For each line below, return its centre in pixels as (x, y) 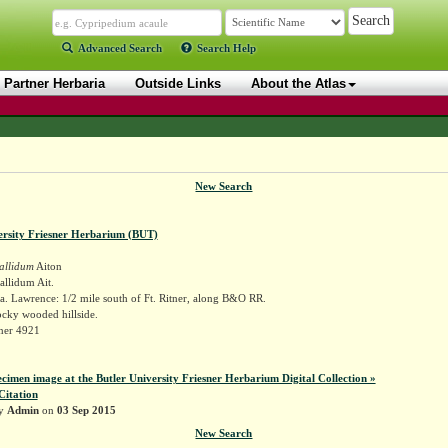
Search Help (226, 48)
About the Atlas (298, 83)
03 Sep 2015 (86, 409)
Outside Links (178, 83)
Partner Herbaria (54, 83)
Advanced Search (120, 48)
